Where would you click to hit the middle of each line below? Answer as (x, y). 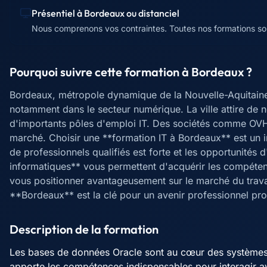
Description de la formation (84, 229)
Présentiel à (58, 13)
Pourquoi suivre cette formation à (100, 72)
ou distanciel (152, 13)
